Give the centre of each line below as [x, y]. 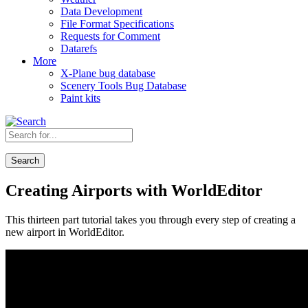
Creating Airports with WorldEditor [134, 190]
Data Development [101, 11]
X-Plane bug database [108, 73]
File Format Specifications [117, 24]
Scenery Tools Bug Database [123, 86]
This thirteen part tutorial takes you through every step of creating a [151, 219]
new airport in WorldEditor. [65, 232]
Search [25, 161]
